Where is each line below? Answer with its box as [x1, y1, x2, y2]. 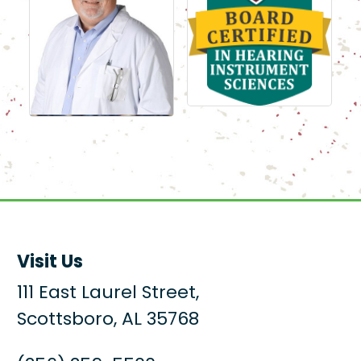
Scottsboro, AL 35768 [17, 310, 200, 330]
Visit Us [17, 253, 84, 272]
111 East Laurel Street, [17, 284, 200, 303]
